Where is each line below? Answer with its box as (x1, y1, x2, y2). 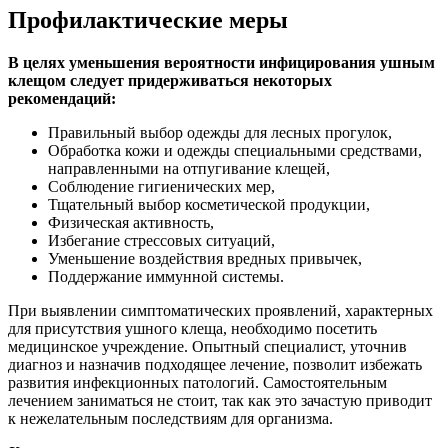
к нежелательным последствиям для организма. (8, 410, 333, 428)
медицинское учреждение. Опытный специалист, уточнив (8, 338, 407, 356)
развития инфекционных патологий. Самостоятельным (8, 374, 387, 392)
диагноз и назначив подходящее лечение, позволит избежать (8, 356, 422, 374)
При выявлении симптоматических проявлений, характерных (8, 302, 433, 320)
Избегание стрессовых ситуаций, (48, 232, 275, 250)
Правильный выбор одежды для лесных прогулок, (48, 124, 392, 142)
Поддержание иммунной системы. (48, 268, 284, 286)
